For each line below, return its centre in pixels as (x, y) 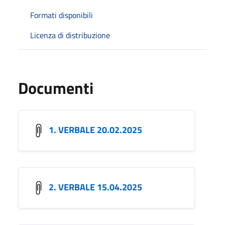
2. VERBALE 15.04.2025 (95, 187)
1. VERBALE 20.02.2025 (95, 130)
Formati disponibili (62, 15)
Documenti (56, 88)
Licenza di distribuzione (70, 35)
